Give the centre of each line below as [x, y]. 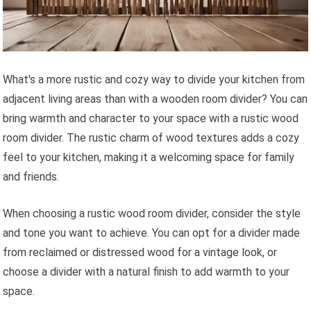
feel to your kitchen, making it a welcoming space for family [149, 158]
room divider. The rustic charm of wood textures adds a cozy [151, 138]
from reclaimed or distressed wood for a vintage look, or [140, 253]
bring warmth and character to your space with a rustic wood [151, 119]
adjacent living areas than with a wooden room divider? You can [155, 99]
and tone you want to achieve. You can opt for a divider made [152, 233]
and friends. [31, 177]
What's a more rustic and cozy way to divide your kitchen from [154, 80]
